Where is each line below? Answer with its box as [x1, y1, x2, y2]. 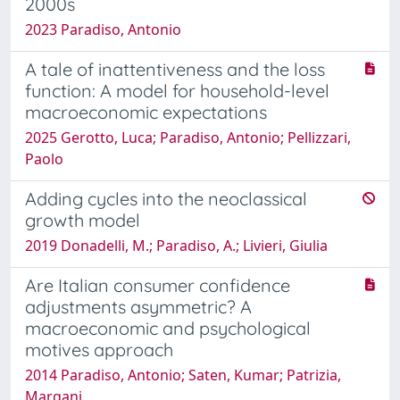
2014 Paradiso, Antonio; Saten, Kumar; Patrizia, [25, 364, 341, 385]
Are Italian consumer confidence [25, 273, 290, 296]
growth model [25, 208, 140, 231]
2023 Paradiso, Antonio [25, 19, 181, 39]
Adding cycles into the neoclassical [25, 187, 307, 210]
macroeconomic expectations [25, 100, 267, 123]
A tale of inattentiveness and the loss [25, 57, 325, 80]
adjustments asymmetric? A [25, 295, 252, 318]
